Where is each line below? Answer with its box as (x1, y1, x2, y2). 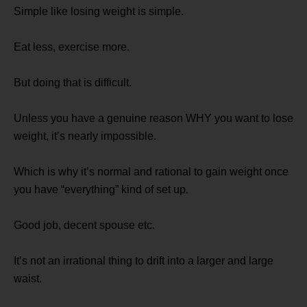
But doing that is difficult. (14, 76, 132, 88)
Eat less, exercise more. (14, 40, 130, 53)
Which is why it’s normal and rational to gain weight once (14, 165, 288, 177)
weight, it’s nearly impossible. (14, 130, 156, 142)
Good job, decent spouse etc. (14, 219, 155, 231)
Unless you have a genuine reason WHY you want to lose (14, 112, 293, 124)
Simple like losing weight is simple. (14, 5, 184, 17)
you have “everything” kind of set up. (14, 183, 188, 195)
